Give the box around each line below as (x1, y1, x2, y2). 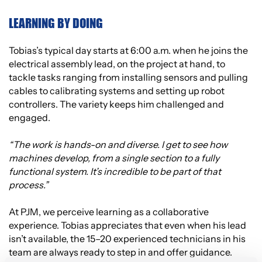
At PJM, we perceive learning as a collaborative (9, 206, 209, 218)
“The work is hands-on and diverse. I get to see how (9, 139, 227, 151)
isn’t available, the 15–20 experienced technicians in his (9, 233, 246, 245)
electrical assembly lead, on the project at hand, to (9, 58, 225, 70)
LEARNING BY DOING (9, 15, 103, 31)
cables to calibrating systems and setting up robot (9, 85, 225, 97)
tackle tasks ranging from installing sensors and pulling (9, 71, 248, 84)
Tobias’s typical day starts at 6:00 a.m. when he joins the (9, 44, 248, 57)
